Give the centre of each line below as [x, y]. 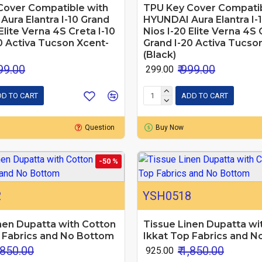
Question [100, 127]
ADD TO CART [204, 96]
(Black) [159, 54]
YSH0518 [167, 196]
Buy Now [169, 127]
